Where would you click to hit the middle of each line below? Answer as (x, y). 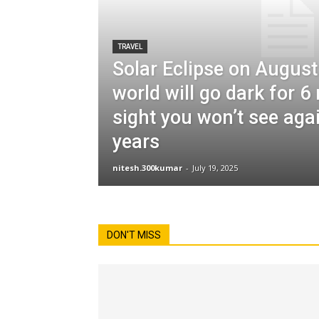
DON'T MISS (134, 235)
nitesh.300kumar (147, 168)
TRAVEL (130, 47)
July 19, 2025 (215, 168)
